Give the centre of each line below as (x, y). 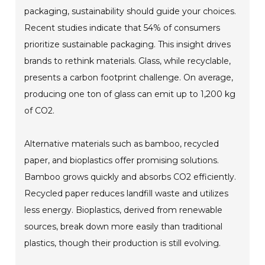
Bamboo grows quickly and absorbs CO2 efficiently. (130, 177)
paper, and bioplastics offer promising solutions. (122, 161)
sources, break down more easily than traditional (124, 227)
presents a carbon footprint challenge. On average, (129, 78)
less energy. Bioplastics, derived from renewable (124, 210)
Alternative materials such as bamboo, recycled (122, 144)
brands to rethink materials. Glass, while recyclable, (128, 61)
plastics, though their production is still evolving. (123, 243)
